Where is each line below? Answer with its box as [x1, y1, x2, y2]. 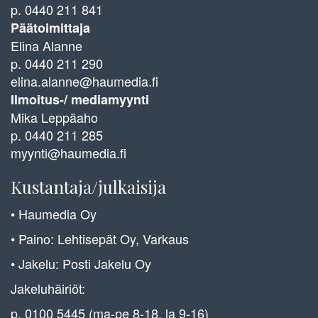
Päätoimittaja [11, 18, 90, 37]
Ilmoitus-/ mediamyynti [11, 89, 149, 109]
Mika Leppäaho [11, 107, 98, 126]
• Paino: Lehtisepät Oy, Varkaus [11, 229, 189, 248]
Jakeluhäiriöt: [11, 278, 85, 297]
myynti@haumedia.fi [11, 143, 126, 162]
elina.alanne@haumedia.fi [11, 71, 158, 90]
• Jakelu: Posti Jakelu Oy [11, 253, 151, 273]
